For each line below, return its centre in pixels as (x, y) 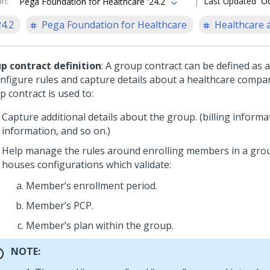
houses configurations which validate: (86, 165)
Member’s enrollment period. (92, 186)
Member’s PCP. (60, 206)
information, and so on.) (56, 131)
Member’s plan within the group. (100, 225)
